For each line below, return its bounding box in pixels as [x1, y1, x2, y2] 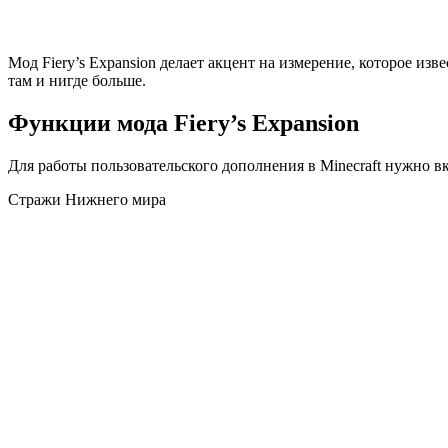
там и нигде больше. [8, 71, 146, 89]
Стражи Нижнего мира [8, 190, 166, 208]
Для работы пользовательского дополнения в [8, 156, 320, 174]
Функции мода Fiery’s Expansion [8, 109, 359, 136]
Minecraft [320, 156, 381, 174]
